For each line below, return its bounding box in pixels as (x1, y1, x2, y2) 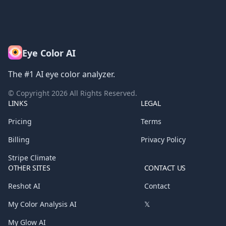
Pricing (8, 116, 32, 126)
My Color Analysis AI (8, 199, 77, 209)
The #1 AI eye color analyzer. (8, 68, 115, 80)
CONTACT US (144, 162, 186, 173)
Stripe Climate (8, 152, 56, 162)
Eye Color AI (22, 46, 76, 59)
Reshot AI (8, 181, 40, 191)
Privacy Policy (141, 134, 186, 144)
